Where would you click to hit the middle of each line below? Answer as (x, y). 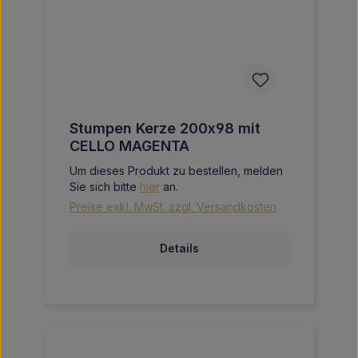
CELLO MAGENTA (129, 146)
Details (179, 248)
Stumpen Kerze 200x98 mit (165, 128)
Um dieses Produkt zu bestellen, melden (176, 171)
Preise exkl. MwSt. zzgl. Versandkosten (173, 207)
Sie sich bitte (105, 187)
